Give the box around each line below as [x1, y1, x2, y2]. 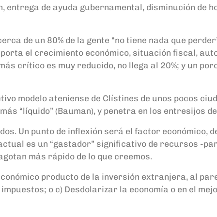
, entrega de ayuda [3, 2, 78, 13]
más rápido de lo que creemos [27, 151, 150, 162]
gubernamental [78, 2, 142, 13]
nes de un [124, 93, 162, 104]
